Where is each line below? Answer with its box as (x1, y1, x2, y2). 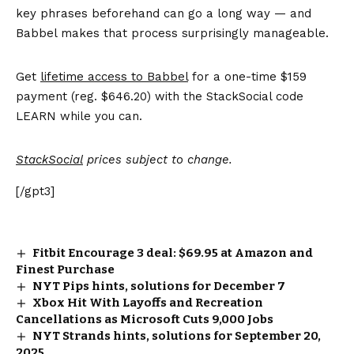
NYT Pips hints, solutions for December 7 (32, 278, 286, 293)
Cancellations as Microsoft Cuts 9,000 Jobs (16, 311, 273, 326)
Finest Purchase (16, 262, 115, 277)
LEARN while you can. (16, 108, 142, 123)
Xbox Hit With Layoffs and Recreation (32, 295, 264, 310)
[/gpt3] (16, 183, 55, 198)
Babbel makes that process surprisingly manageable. (16, 25, 329, 40)
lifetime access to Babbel (40, 69, 188, 84)
